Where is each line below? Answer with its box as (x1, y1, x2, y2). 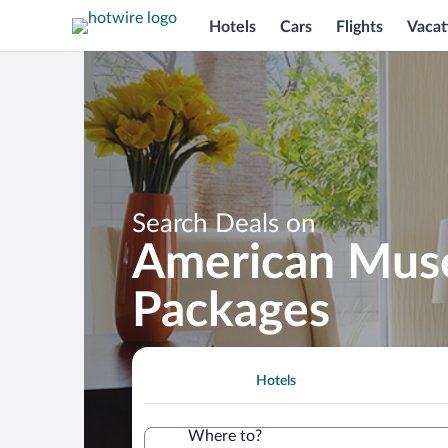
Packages (132, 286, 330, 335)
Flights (336, 18, 383, 35)
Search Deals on (132, 210, 316, 237)
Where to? (188, 427, 262, 444)
